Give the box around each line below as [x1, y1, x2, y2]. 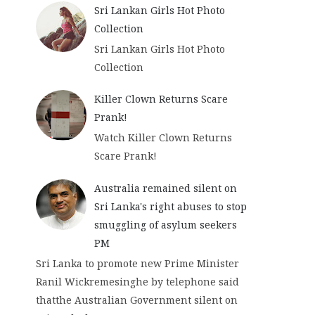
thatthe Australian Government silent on [36, 292, 238, 307]
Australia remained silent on [94, 181, 237, 195]
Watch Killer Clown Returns [94, 131, 232, 145]
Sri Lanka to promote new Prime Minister [36, 256, 239, 270]
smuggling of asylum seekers [94, 217, 237, 231]
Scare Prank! [94, 149, 157, 163]
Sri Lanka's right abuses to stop [94, 199, 247, 213]
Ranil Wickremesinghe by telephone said [36, 274, 239, 288]
